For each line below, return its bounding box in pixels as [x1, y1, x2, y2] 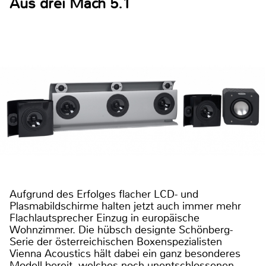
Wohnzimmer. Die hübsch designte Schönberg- [9, 223, 233, 237]
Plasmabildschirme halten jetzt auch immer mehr [9, 199, 241, 214]
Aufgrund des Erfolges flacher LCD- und [9, 187, 198, 202]
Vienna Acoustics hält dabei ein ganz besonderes [9, 246, 240, 261]
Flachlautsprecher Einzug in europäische [9, 211, 199, 226]
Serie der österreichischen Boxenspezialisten [9, 235, 222, 249]
